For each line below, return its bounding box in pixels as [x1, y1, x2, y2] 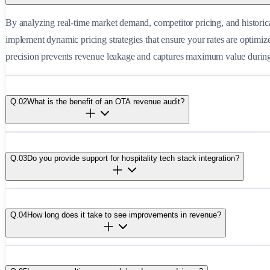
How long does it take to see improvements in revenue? [27, 210, 221, 219]
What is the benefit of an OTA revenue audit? [27, 96, 184, 106]
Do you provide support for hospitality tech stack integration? [27, 153, 239, 163]
